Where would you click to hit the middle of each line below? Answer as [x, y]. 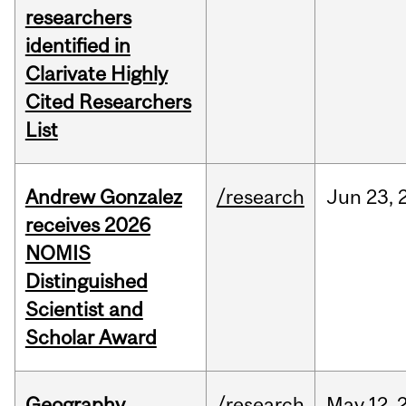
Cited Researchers [108, 102]
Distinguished [86, 281]
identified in [77, 46]
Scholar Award [91, 338]
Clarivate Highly [96, 74]
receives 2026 [87, 225]
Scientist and [84, 309]
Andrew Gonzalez [103, 197]
